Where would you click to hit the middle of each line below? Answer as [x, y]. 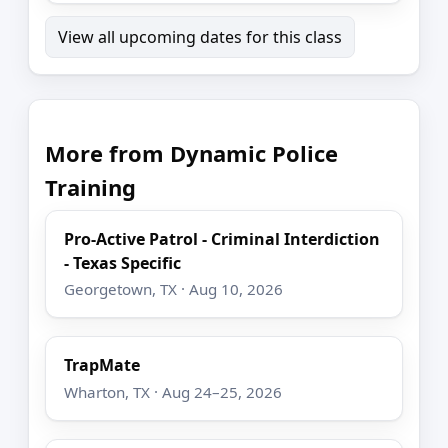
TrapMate [102, 365]
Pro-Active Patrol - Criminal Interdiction [222, 238]
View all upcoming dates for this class [200, 37]
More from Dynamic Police [191, 152]
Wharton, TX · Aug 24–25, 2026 [173, 391]
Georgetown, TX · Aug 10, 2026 [174, 289]
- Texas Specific [123, 262]
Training [90, 186]
